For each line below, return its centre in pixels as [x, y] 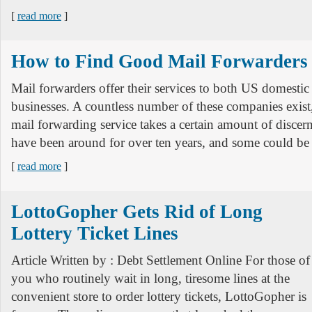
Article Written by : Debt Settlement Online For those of [161, 260]
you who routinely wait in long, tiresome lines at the [150, 278]
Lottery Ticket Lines [95, 233]
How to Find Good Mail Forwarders [159, 61]
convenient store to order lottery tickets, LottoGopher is [159, 296]
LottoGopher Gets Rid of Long [137, 212]
